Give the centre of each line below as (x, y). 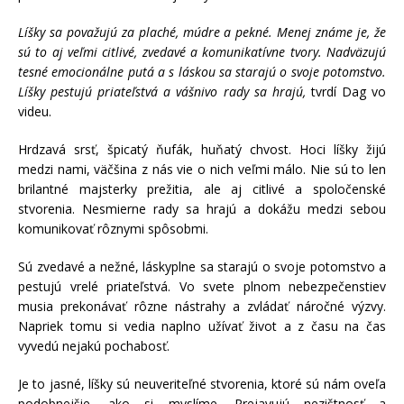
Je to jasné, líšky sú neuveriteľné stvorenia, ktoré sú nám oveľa (202, 383)
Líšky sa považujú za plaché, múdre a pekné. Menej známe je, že (202, 32)
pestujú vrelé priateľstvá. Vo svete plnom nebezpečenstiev (202, 286)
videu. (35, 111)
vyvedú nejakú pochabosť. (94, 345)
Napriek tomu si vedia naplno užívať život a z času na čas (202, 326)
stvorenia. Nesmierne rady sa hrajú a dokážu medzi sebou (202, 208)
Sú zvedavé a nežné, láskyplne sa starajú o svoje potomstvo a (202, 266)
